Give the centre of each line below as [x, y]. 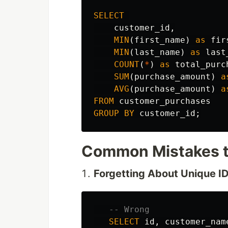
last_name [157, 52]
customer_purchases [165, 101]
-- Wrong [129, 209]
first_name [160, 40]
